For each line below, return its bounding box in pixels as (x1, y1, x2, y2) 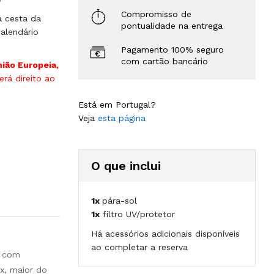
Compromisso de (121, 9, 191, 19)
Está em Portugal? (78, 100, 156, 109)
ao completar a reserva (91, 242, 188, 252)
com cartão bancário (121, 56, 208, 66)
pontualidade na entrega (121, 21, 223, 31)
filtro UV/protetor (100, 209, 175, 219)
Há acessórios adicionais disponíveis (91, 229, 240, 239)
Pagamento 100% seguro (121, 45, 224, 54)
